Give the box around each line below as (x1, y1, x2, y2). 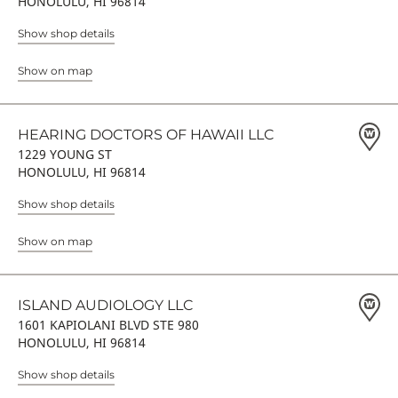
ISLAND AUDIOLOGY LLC (18, 297, 194, 314)
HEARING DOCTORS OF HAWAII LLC (18, 126, 275, 143)
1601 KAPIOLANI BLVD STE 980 (18, 316, 199, 333)
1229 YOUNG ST (18, 146, 112, 163)
